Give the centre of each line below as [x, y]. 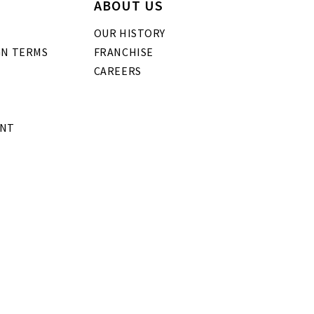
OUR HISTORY [130, 33]
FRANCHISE [123, 52]
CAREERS [117, 71]
